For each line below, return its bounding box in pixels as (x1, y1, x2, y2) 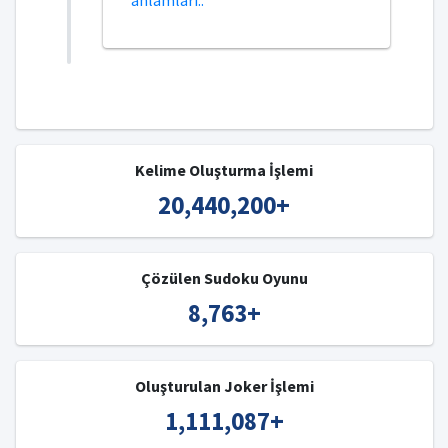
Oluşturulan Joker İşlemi (134, 376, 314, 396)
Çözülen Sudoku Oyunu (140, 268, 308, 288)
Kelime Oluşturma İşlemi (135, 160, 313, 180)
